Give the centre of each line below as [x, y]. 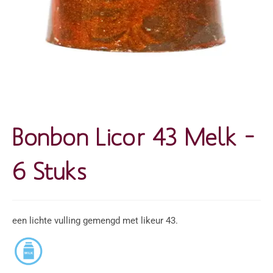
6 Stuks [50, 170]
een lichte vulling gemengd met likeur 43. [95, 221]
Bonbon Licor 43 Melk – [133, 136]
